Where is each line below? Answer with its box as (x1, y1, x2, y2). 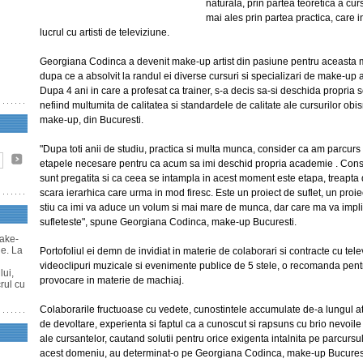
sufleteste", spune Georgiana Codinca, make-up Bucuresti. (40, 216, 297, 228)
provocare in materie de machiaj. (40, 275, 184, 286)
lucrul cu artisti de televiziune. (40, 27, 169, 38)
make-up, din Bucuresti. (40, 114, 143, 126)
